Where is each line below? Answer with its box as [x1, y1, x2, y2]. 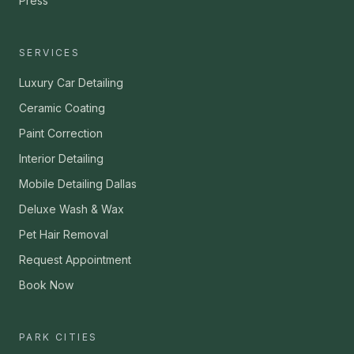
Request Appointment [19, 253, 131, 267]
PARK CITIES [19, 331, 98, 344]
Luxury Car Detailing [19, 76, 123, 90]
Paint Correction [19, 126, 103, 141]
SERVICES [19, 47, 81, 59]
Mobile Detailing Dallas [19, 177, 137, 191]
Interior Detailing [19, 152, 104, 166]
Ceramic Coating [19, 101, 105, 115]
